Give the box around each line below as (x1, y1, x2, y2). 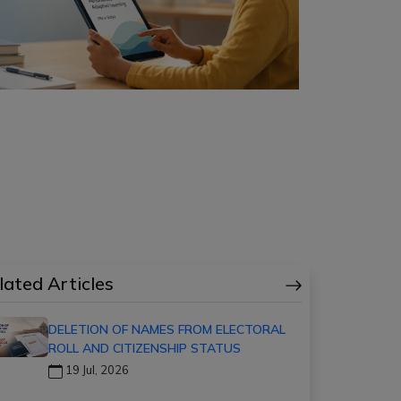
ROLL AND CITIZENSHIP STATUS (48, 340, 241, 356)
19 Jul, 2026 (63, 363, 129, 377)
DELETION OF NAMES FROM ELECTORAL (48, 321, 286, 337)
